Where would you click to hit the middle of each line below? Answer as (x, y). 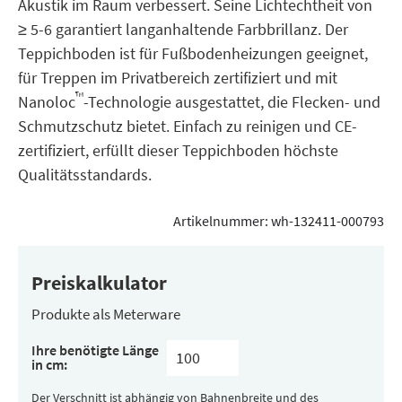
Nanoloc (47, 102)
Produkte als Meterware (106, 314)
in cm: (49, 364)
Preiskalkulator (99, 282)
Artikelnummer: (222, 220)
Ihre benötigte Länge (95, 350)
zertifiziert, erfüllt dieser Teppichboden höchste (178, 150)
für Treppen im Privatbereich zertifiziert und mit (178, 78)
